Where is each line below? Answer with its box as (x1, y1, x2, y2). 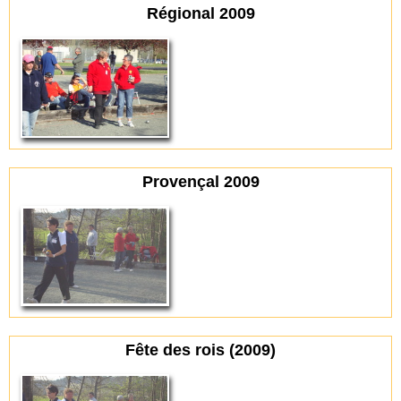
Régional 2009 (146, 4, 255, 23)
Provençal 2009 (141, 172, 260, 191)
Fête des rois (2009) (125, 341, 276, 360)
